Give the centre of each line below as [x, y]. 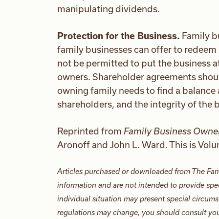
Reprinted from [90, 131]
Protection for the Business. [119, 36]
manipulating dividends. [109, 9]
